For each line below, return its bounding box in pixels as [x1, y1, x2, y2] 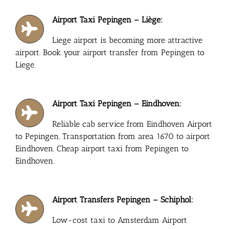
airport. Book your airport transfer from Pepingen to [15, 47, 204, 57]
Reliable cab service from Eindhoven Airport [52, 119, 213, 129]
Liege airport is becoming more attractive [52, 35, 203, 45]
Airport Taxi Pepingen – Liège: [52, 14, 163, 25]
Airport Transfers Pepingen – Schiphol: [52, 194, 194, 204]
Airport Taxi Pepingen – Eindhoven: [52, 98, 182, 108]
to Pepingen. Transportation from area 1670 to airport [15, 131, 210, 141]
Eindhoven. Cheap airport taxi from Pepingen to [15, 143, 189, 153]
